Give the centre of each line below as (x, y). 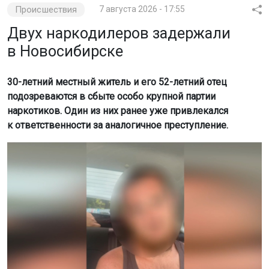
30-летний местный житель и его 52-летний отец (117, 82)
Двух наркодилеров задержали (119, 33)
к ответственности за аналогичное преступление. (118, 125)
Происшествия (46, 9)
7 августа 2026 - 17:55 (142, 9)
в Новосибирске (65, 51)
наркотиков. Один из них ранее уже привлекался (118, 110)
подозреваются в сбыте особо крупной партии (111, 96)
